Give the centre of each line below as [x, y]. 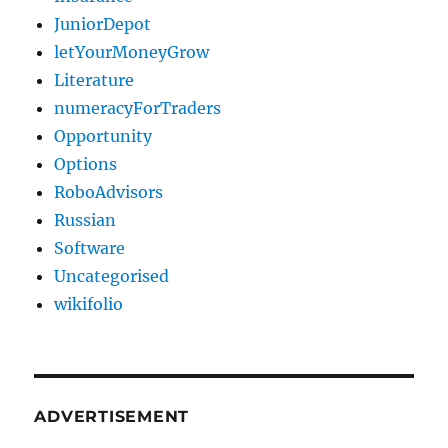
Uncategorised [112, 275]
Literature [94, 79]
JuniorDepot [103, 23]
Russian [85, 219]
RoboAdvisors [109, 191]
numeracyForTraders [138, 107]
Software [90, 247]
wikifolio [89, 303]
